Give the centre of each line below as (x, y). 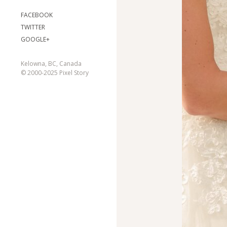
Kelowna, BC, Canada (51, 64)
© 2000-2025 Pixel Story (55, 73)
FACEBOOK (37, 15)
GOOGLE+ (35, 39)
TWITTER (33, 27)
